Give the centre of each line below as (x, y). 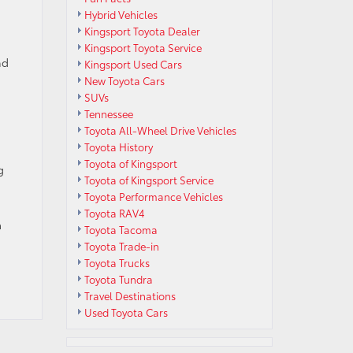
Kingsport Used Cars (133, 64)
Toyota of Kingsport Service (149, 180)
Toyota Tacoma (121, 229)
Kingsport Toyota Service (143, 47)
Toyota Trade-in (121, 246)
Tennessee (108, 113)
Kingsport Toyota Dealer (142, 31)
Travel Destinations (130, 295)
